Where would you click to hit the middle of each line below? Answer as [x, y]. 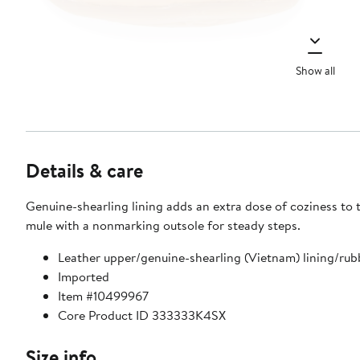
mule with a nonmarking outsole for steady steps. [163, 225]
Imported [84, 277]
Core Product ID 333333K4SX [142, 315]
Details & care [84, 171]
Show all [315, 70]
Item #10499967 [103, 296]
